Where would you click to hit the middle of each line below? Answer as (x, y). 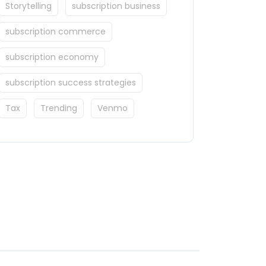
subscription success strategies (71, 83)
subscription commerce (56, 32)
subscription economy (52, 57)
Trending (59, 108)
